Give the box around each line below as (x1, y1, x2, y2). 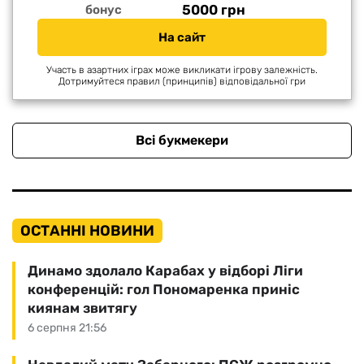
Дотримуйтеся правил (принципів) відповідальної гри (58, 75, 305, 87)
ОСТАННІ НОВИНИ (20, 221, 154, 240)
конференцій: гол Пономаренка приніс (28, 280, 300, 297)
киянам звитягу (28, 299, 137, 316)
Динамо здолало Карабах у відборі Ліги (28, 262, 303, 279)
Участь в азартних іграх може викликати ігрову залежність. (46, 63, 318, 76)
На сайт (158, 29, 206, 45)
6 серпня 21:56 (28, 320, 106, 335)
